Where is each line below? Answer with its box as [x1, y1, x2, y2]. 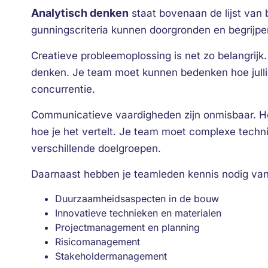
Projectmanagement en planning [55, 221, 200, 233]
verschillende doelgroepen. [31, 142, 161, 154]
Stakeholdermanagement [55, 250, 167, 262]
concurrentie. [31, 83, 95, 95]
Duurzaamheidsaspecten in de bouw [55, 193, 219, 205]
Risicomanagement [55, 236, 140, 248]
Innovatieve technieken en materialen [55, 207, 221, 219]
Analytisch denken [31, 7, 129, 19]
